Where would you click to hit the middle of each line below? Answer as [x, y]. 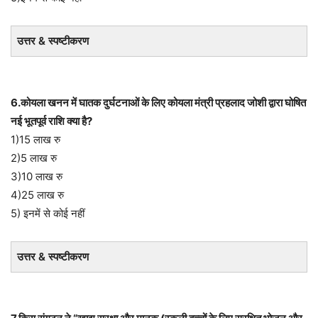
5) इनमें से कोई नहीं [48, 213]
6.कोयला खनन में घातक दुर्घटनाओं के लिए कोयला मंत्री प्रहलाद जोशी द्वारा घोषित [158, 103]
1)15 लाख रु [35, 139]
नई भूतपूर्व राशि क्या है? [51, 121]
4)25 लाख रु [37, 195]
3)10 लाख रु [37, 176]
